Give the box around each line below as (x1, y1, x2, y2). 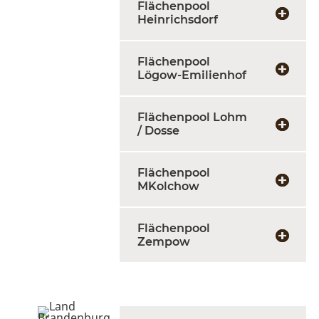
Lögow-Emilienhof (137, 68, 246, 82)
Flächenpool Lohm (137, 110, 247, 124)
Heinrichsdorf (137, 13, 218, 26)
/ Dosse (137, 124, 179, 137)
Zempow (137, 235, 190, 249)
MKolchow (137, 179, 199, 193)
